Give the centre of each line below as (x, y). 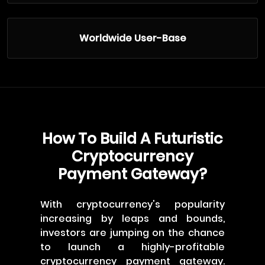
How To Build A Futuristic (132, 139)
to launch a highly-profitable (132, 247)
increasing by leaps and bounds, (132, 219)
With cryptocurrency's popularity (132, 204)
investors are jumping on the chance (132, 233)
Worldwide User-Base (132, 38)
